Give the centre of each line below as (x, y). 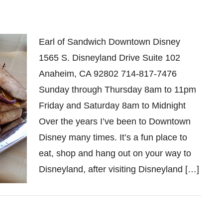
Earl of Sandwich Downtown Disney (110, 42)
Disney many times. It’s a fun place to (113, 137)
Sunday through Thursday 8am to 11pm (117, 90)
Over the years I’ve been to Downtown (115, 121)
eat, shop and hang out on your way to (115, 153)
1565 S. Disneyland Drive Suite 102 (110, 58)
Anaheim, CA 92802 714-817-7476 (108, 74)
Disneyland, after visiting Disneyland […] (119, 169)
